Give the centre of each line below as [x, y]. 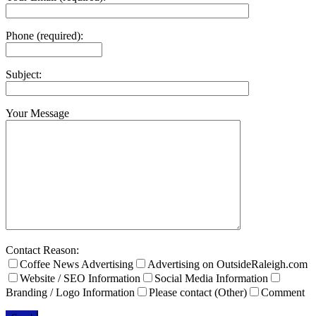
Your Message [37, 113]
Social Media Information [211, 278]
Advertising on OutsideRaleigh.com [227, 264]
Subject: [24, 74]
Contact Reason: [42, 250]
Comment [283, 292]
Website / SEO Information [80, 278]
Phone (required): [44, 35]
